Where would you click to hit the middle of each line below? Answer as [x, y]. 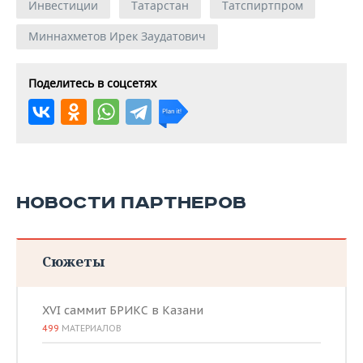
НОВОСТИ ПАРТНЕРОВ [131, 203]
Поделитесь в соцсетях [92, 83]
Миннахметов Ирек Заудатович [117, 36]
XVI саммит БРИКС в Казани [123, 310]
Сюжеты [73, 261]
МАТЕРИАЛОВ [90, 328]
